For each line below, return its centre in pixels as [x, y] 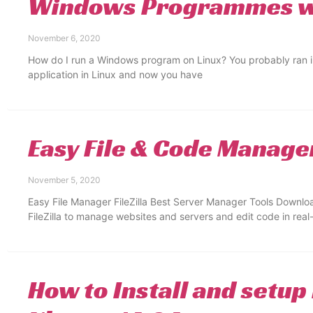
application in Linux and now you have [115, 74]
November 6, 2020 [64, 38]
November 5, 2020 [64, 180]
